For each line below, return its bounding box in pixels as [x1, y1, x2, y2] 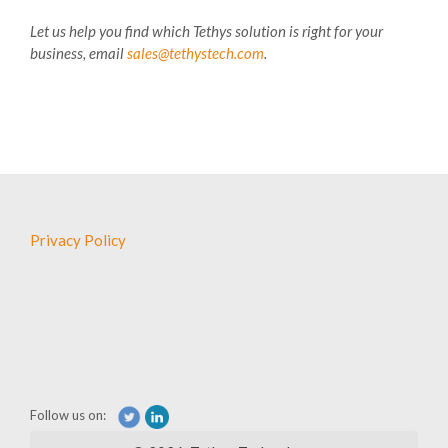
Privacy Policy [30, 230, 126, 249]
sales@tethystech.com [127, 43, 264, 62]
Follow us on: [30, 406, 106, 423]
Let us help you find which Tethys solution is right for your [30, 21, 383, 40]
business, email [30, 43, 127, 62]
